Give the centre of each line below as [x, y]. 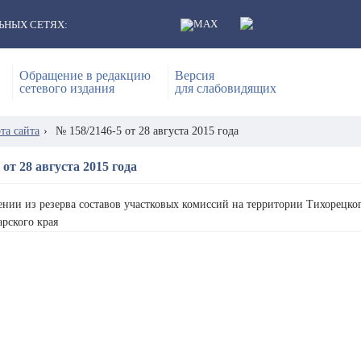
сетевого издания [67, 88]
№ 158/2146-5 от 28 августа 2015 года [147, 131]
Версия [195, 75]
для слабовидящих [226, 88]
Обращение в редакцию [85, 75]
